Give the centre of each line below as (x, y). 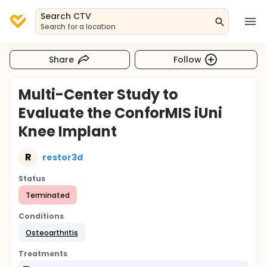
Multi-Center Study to (99, 94)
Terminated (48, 195)
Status (32, 178)
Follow (188, 59)
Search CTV (66, 16)
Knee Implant (68, 131)
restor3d (63, 157)
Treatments (43, 254)
